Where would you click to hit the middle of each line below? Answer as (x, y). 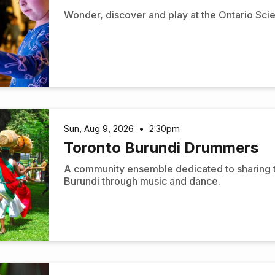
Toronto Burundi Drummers (161, 147)
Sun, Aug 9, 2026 (99, 128)
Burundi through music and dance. (142, 181)
